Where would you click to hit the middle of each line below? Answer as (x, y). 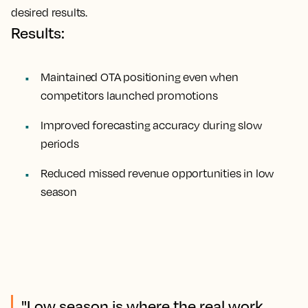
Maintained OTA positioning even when (140, 77)
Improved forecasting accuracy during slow (151, 125)
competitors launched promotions (129, 96)
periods (60, 144)
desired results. (49, 13)
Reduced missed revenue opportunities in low (157, 174)
